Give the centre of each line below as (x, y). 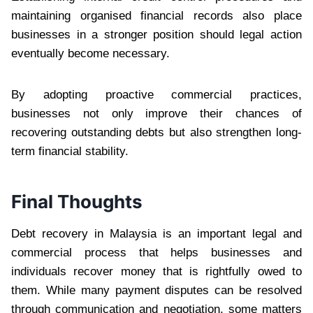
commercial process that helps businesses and (156, 252)
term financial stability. (70, 151)
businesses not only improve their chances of (156, 113)
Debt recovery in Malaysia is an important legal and (156, 233)
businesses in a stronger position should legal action (156, 34)
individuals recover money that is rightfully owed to (156, 271)
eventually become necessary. (90, 53)
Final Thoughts (77, 201)
